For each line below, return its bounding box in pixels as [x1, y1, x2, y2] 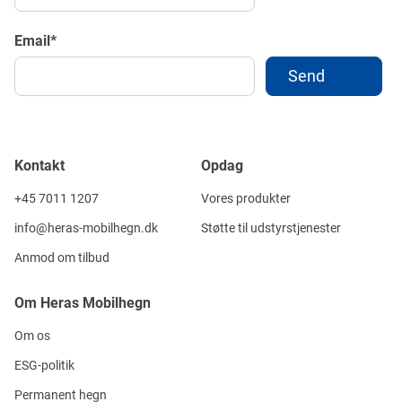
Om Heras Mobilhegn [14, 293, 151, 312]
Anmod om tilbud [14, 249, 109, 267]
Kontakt [14, 155, 65, 175]
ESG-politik [14, 356, 74, 374]
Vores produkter [201, 189, 291, 207]
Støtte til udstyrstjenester [201, 219, 341, 237]
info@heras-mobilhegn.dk [14, 219, 158, 237]
